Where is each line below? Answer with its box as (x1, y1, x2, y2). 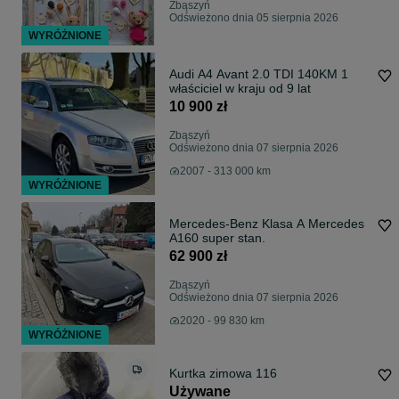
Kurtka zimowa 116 (169, 366, 277, 381)
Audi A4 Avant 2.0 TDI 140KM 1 (169, 67, 348, 82)
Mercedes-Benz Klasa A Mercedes (169, 216, 364, 232)
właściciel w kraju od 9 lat (169, 81, 311, 96)
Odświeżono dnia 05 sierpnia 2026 (169, 12, 338, 25)
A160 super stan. (169, 231, 265, 246)
